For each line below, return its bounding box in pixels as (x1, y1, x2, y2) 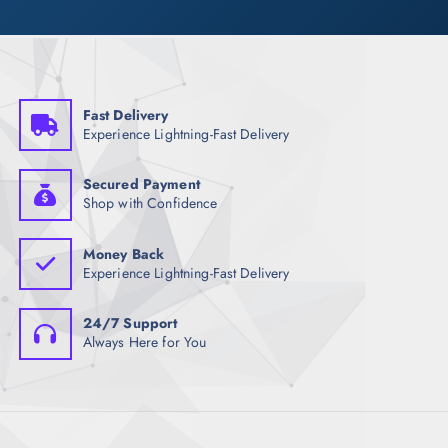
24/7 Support (82, 313, 178, 334)
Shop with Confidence (82, 193, 218, 214)
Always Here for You (82, 332, 207, 353)
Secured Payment (82, 174, 200, 195)
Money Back (82, 243, 165, 264)
